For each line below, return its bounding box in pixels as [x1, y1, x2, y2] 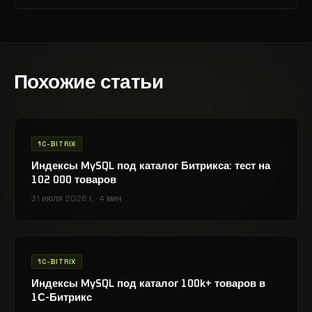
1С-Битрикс [31, 292, 92, 303]
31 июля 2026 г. [31, 193, 94, 204]
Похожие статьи [14, 73, 164, 93]
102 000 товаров [31, 175, 116, 185]
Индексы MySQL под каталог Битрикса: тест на [31, 161, 270, 171]
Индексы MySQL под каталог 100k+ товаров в [31, 279, 265, 289]
